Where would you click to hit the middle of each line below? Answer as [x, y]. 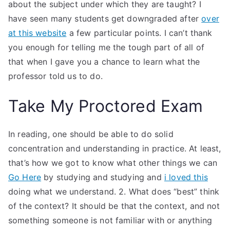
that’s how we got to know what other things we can [113, 163]
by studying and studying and [103, 177]
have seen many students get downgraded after [105, 18]
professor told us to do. [55, 76]
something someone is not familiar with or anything [110, 220]
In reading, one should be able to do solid [91, 134]
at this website [37, 33]
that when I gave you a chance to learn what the [104, 62]
